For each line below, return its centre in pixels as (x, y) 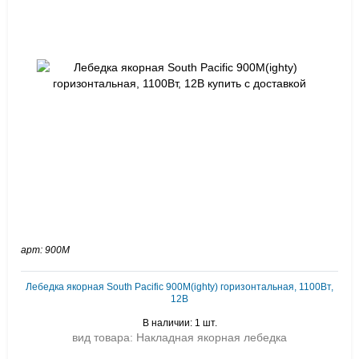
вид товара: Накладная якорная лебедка (179, 337)
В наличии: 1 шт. (179, 323)
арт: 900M (45, 250)
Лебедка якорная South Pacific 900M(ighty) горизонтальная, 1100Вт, (179, 287)
